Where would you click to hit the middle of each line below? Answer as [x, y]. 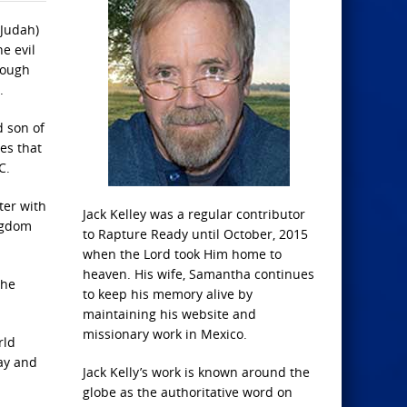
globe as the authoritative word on [188, 392]
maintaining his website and [169, 314]
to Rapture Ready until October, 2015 [195, 234]
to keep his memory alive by [168, 294]
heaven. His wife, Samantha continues [199, 274]
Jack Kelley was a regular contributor [194, 214]
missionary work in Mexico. [165, 334]
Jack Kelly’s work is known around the [196, 372]
